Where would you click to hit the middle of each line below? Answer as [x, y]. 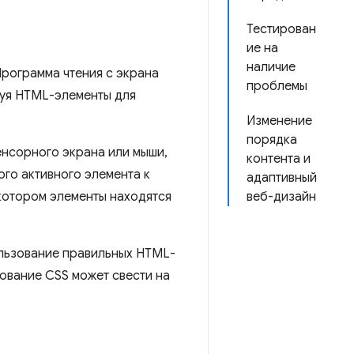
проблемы [277, 86]
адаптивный [282, 178]
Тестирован [281, 29]
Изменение [279, 121]
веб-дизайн [281, 197]
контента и [279, 159]
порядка [272, 140]
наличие [271, 67]
